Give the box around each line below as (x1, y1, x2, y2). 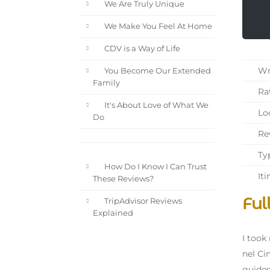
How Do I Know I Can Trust (102, 162, 207, 172)
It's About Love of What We (102, 101, 209, 110)
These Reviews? (93, 174, 154, 184)
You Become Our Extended (102, 66, 211, 76)
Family (93, 78, 120, 88)
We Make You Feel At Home (102, 22, 212, 31)
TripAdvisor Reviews (102, 196, 182, 206)
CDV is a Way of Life (102, 44, 180, 54)
